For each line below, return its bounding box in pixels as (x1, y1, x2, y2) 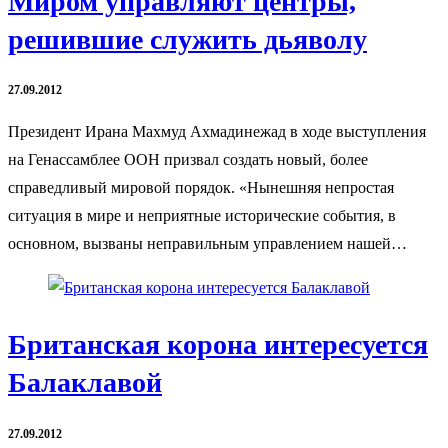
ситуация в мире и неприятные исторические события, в (8, 207, 396, 225)
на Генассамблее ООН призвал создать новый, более (8, 151, 368, 169)
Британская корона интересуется (8, 329, 428, 361)
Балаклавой (8, 367, 162, 399)
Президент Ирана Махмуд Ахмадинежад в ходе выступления (8, 123, 426, 141)
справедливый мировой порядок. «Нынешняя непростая (8, 179, 394, 197)
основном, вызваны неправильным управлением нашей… (8, 235, 407, 253)
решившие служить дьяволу (8, 23, 367, 55)
